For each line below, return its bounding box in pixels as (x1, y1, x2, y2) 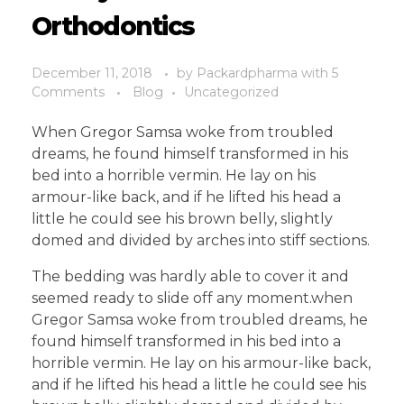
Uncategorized (184, 84, 279, 101)
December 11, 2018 (32, 65, 152, 82)
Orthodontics (32, 11, 194, 42)
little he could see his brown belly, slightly (32, 210, 333, 228)
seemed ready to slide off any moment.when (32, 289, 353, 308)
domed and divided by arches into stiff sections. (32, 232, 370, 250)
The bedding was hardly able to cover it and (32, 268, 349, 286)
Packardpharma (197, 65, 301, 82)
